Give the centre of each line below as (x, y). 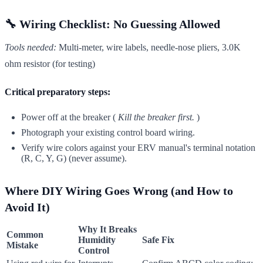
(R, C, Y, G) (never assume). (74, 158)
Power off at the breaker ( (70, 117)
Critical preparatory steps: (58, 92)
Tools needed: (31, 47)
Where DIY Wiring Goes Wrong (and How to (119, 190)
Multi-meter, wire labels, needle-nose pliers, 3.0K (149, 47)
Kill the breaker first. (156, 117)
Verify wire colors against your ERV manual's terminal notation (138, 147)
